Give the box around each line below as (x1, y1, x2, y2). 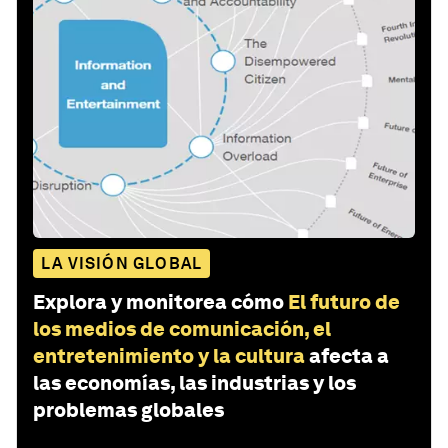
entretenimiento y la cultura (33, 343, 305, 368)
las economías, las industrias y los (33, 370, 356, 395)
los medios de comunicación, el (33, 316, 331, 341)
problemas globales (33, 397, 224, 422)
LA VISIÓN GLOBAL (41, 253, 203, 273)
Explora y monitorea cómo (33, 289, 284, 314)
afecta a (309, 343, 389, 368)
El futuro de (288, 289, 400, 314)
